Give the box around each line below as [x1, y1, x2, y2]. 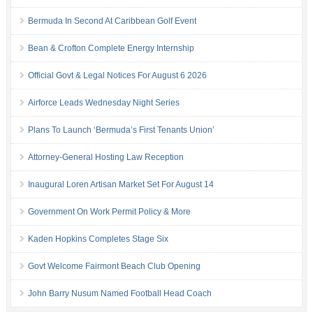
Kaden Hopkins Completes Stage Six [27, 234, 168, 245]
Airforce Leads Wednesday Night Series [27, 98, 180, 108]
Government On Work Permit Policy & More [27, 207, 191, 217]
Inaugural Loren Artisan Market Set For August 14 [27, 180, 214, 190]
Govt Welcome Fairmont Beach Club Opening [27, 261, 201, 272]
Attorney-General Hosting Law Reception [27, 152, 184, 163]
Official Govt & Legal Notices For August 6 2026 [27, 71, 207, 81]
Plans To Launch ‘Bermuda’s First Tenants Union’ [27, 125, 214, 136]
